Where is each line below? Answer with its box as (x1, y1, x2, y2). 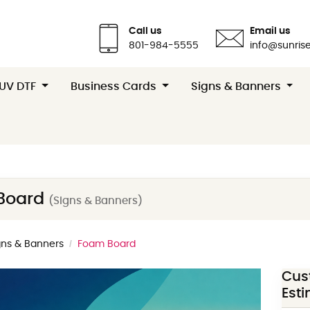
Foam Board (77, 239, 136, 249)
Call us (129, 26, 162, 36)
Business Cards (71, 80, 160, 92)
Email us (250, 26, 291, 36)
